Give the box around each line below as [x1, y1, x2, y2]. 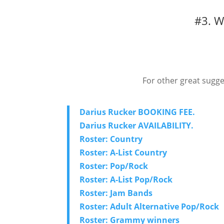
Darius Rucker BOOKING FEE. [79, 106, 195, 117]
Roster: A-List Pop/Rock [79, 173, 173, 185]
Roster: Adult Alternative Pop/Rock [79, 200, 219, 212]
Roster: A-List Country [79, 146, 167, 158]
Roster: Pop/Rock [79, 160, 148, 171]
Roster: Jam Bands [79, 187, 153, 198]
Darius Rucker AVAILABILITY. [79, 119, 194, 131]
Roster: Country [79, 133, 143, 144]
